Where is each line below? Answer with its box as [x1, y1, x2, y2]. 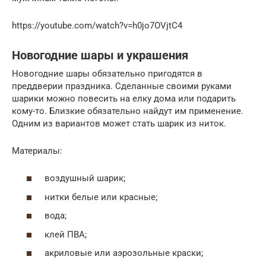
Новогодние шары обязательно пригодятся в [12, 68, 202, 79]
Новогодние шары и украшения [12, 49, 188, 62]
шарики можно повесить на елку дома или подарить [12, 93, 236, 104]
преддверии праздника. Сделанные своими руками [12, 80, 232, 91]
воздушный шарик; [45, 173, 125, 184]
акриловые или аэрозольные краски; [45, 248, 203, 259]
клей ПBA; [45, 229, 87, 240]
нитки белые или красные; [45, 191, 157, 202]
